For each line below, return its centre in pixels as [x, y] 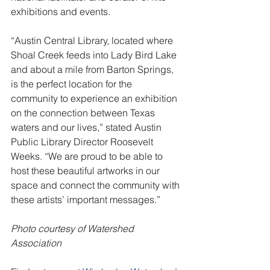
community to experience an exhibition [95, 98]
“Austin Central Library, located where [93, 40]
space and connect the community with [96, 185]
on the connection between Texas [84, 113]
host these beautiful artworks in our [86, 171]
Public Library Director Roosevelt [83, 142]
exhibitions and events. [61, 11]
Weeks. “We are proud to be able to [88, 156]
